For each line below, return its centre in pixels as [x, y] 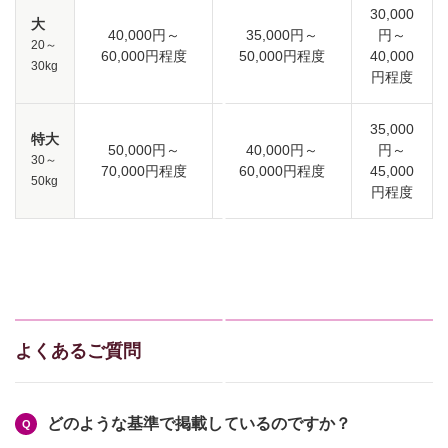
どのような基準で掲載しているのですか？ [199, 424]
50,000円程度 [282, 56]
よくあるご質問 [78, 351]
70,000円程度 [143, 171]
